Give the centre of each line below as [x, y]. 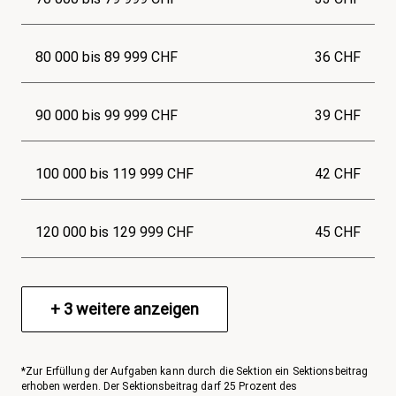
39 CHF [338, 116]
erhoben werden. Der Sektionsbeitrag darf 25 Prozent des [160, 387]
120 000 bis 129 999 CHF [114, 232]
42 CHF [338, 174]
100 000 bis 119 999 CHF [114, 174]
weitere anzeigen [136, 309]
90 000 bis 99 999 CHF [107, 116]
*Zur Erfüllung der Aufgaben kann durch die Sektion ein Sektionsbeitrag [195, 372]
